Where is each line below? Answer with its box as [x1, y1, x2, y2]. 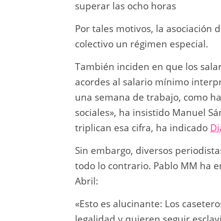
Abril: [75, 174, 98, 187]
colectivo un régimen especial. [75, 37, 208, 50]
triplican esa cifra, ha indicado [75, 121, 210, 134]
